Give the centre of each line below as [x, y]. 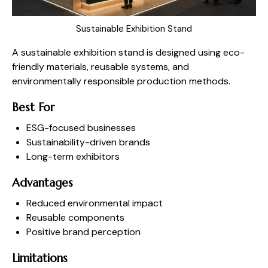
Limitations [40, 258]
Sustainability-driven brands [88, 142]
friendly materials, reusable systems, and [100, 67]
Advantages [42, 183]
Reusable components [75, 218]
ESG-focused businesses [81, 128]
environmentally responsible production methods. [121, 81]
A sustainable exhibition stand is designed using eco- [128, 53]
